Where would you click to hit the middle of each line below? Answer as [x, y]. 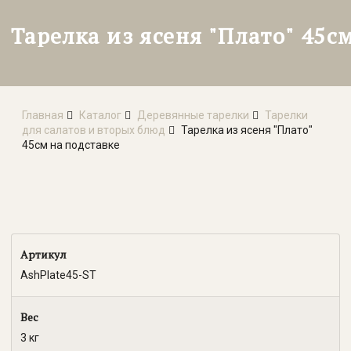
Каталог [101, 115]
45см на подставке [71, 145]
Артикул [43, 255]
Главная [43, 115]
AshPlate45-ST [58, 275]
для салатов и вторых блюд [94, 130]
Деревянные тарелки [194, 115]
